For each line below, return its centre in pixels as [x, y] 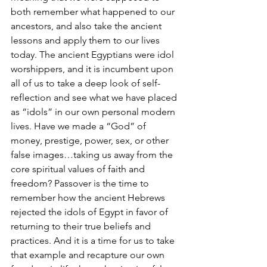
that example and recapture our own [89, 255]
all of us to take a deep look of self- [86, 83]
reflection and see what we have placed [95, 97]
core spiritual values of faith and [79, 169]
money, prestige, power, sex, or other [91, 140]
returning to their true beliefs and [82, 226]
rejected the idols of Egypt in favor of [91, 212]
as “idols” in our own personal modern [94, 112]
